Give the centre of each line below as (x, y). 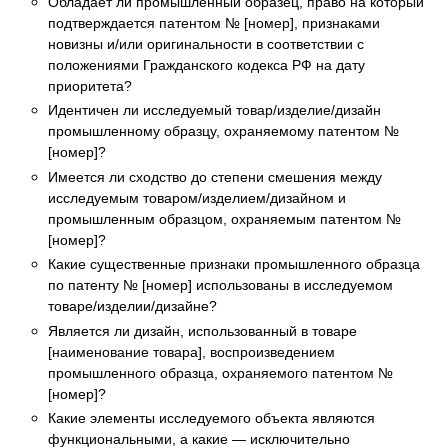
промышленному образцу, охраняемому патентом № (223, 131)
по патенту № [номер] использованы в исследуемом (220, 285)
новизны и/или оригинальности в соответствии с (206, 43)
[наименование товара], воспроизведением (191, 351)
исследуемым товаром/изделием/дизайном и (197, 197)
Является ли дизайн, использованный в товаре (202, 330)
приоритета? (90, 85)
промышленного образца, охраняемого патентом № (220, 372)
